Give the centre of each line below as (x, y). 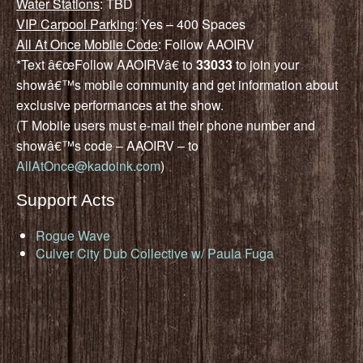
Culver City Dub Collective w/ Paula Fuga (155, 253)
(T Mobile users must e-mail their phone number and (166, 125)
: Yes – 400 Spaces (190, 23)
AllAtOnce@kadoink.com (88, 165)
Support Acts (66, 199)
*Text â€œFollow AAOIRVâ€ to (106, 64)
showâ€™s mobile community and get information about (177, 84)
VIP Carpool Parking (75, 23)
